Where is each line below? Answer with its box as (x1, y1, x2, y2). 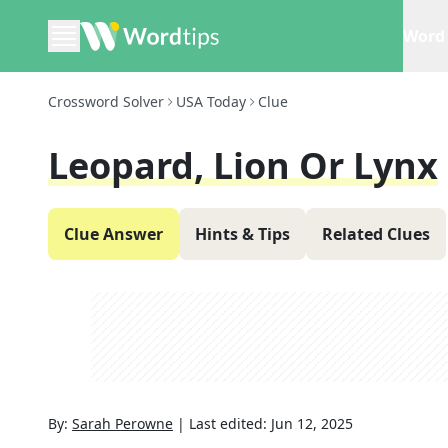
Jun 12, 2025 (271, 414, 353, 433)
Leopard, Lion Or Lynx (48, 141, 438, 190)
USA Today (176, 92, 246, 111)
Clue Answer (64, 223, 163, 245)
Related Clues (322, 223, 430, 245)
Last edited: (189, 414, 271, 433)
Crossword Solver (48, 92, 164, 111)
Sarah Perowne (72, 414, 173, 433)
